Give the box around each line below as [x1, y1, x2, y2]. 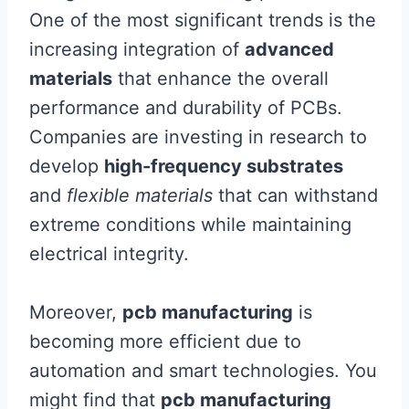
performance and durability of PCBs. [29, 97, 342, 120]
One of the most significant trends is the [29, 9, 376, 32]
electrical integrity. [29, 243, 189, 266]
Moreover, [29, 301, 122, 324]
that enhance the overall [112, 68, 329, 90]
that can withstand [213, 184, 378, 207]
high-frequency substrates [104, 155, 343, 178]
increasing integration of [29, 38, 245, 61]
